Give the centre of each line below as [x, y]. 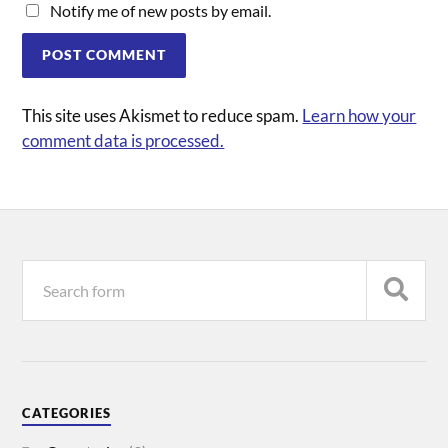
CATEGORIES [67, 412]
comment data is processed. [123, 141]
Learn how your [359, 116]
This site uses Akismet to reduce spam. [162, 116]
